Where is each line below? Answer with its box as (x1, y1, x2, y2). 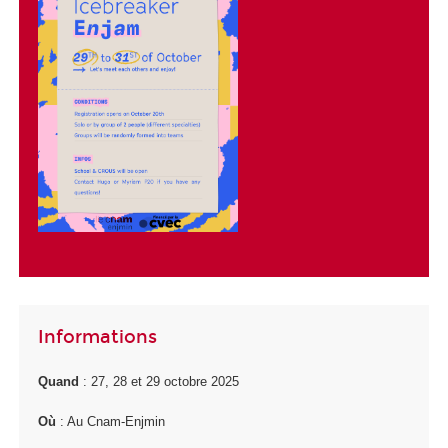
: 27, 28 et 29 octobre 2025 (83, 373, 239, 389)
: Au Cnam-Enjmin (60, 414, 165, 430)
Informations (38, 326, 157, 349)
